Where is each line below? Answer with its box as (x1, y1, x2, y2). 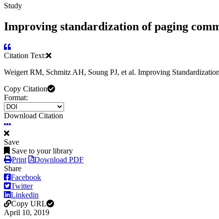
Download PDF (34, 155, 84, 164)
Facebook (11, 173, 41, 182)
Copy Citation (4, 85, 47, 93)
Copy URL (11, 199, 46, 208)
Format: (4, 93, 28, 102)
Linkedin (11, 191, 39, 199)
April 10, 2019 (4, 208, 49, 217)
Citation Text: (4, 51, 46, 60)
